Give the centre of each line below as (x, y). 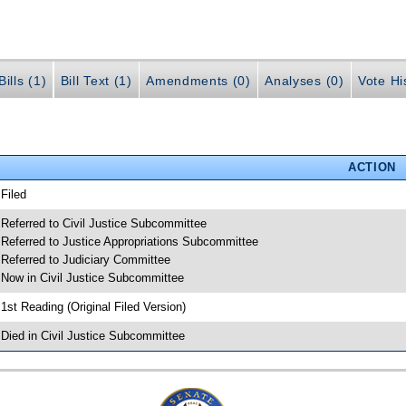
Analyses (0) (304, 80)
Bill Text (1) (96, 80)
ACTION (372, 167)
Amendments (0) (198, 80)
